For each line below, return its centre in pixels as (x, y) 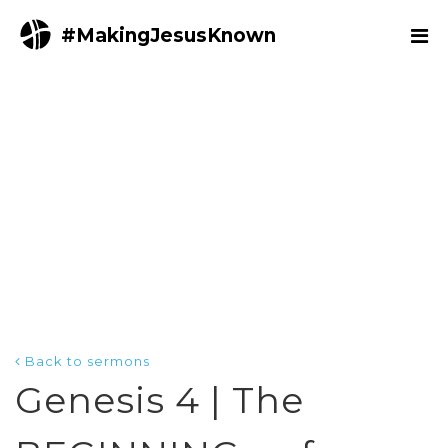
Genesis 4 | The (159, 400)
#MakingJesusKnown (168, 35)
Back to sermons (87, 361)
